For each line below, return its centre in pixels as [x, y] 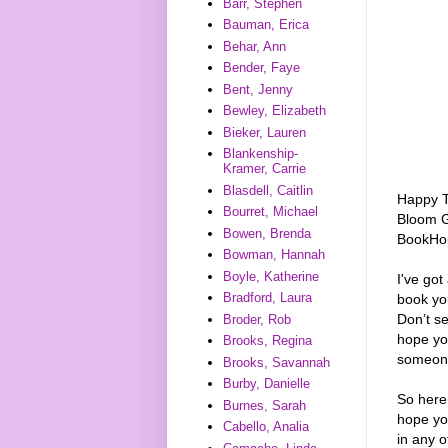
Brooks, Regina [268, 341]
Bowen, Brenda [267, 233]
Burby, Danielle [267, 384]
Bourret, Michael [271, 212]
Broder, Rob [257, 319]
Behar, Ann [255, 46]
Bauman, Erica [266, 25]
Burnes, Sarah [265, 405]
